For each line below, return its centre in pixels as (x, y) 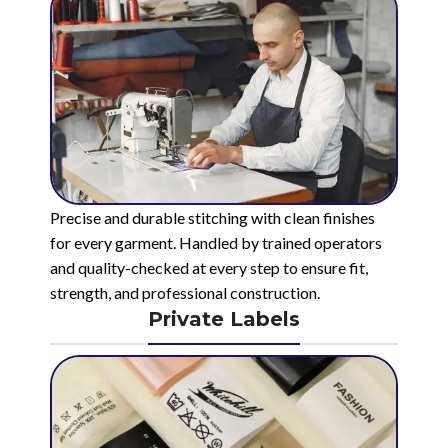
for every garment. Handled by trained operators (216, 243)
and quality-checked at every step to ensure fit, (209, 268)
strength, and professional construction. (185, 293)
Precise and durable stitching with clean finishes (212, 218)
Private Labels (224, 319)
